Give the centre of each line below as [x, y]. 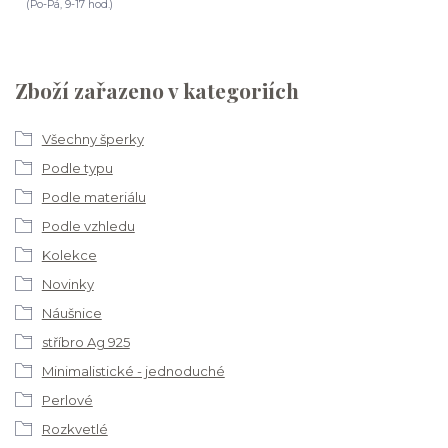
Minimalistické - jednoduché [133, 370]
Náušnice [71, 312]
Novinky [67, 283]
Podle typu [77, 167]
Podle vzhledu [88, 225]
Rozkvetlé [74, 428]
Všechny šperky [92, 138]
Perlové [67, 399]
